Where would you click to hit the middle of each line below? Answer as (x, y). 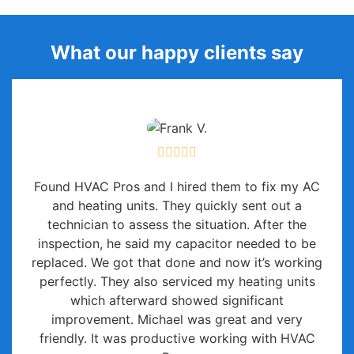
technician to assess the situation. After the (177, 224)
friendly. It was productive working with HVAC (177, 338)
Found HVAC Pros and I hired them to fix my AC (177, 186)
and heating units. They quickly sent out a (177, 205)
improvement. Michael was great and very (177, 319)
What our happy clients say (177, 52)
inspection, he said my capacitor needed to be (177, 243)
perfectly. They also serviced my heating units (177, 281)
